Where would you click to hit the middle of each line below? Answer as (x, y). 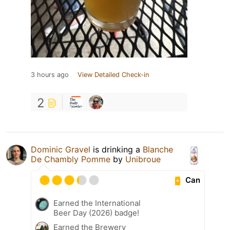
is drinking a (117, 149)
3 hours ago (50, 74)
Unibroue (143, 159)
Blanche (158, 149)
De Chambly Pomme (71, 159)
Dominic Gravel (61, 149)
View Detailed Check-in (113, 74)
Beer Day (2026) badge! (96, 213)
